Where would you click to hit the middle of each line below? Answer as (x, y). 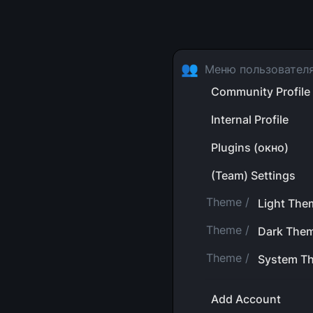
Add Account (246, 299)
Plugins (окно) (250, 147)
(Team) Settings (254, 175)
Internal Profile (250, 119)
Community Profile (261, 92)
